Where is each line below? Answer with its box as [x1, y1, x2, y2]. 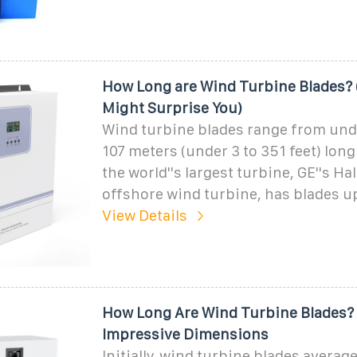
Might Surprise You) [101, 99, 242, 116]
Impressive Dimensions [101, 325, 269, 343]
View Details [101, 206, 187, 224]
